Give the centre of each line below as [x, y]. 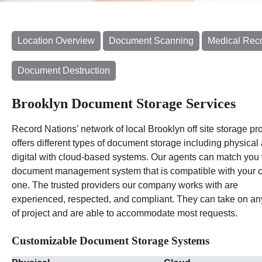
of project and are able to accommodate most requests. [125, 213]
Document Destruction [64, 70]
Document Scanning [151, 40]
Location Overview [56, 40]
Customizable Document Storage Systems [111, 240]
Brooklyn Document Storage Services [124, 103]
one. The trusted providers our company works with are [125, 185]
